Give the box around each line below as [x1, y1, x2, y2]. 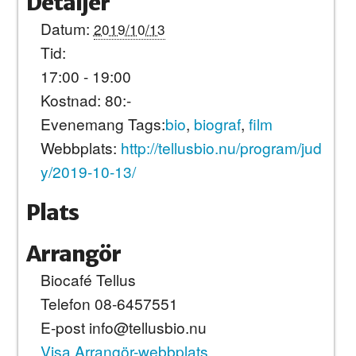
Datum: [40, 17, 90, 39]
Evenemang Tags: [40, 112, 165, 134]
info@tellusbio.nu [88, 315, 207, 338]
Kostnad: [40, 88, 101, 110]
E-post [40, 315, 89, 338]
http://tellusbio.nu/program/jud [120, 136, 322, 158]
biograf [193, 112, 241, 134]
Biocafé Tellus [40, 268, 136, 290]
